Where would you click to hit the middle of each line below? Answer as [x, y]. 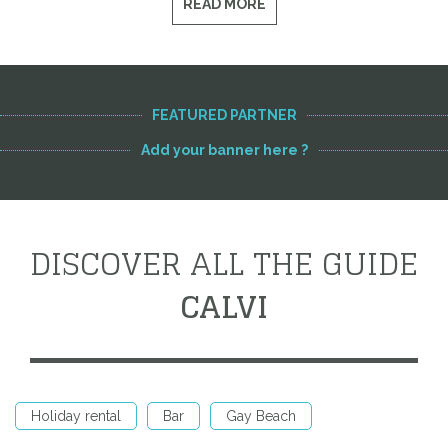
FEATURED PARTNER [224, 115]
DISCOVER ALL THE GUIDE [224, 263]
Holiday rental [76, 416]
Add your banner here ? [224, 150]
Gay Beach [261, 416]
